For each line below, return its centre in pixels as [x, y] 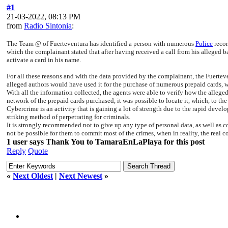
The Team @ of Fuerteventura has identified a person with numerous [101, 43]
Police [204, 43]
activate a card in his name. [44, 60]
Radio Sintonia [48, 25]
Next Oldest [33, 176]
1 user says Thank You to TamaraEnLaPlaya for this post [106, 141]
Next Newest [81, 176]
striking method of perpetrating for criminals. [68, 117]
